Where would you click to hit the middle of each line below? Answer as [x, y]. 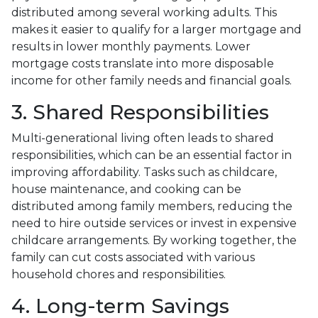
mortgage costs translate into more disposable [143, 63]
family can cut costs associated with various [133, 257]
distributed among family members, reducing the [152, 206]
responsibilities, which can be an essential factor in [152, 155]
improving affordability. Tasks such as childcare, [144, 172]
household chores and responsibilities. [119, 274]
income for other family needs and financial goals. [152, 80]
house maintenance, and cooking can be [126, 189]
